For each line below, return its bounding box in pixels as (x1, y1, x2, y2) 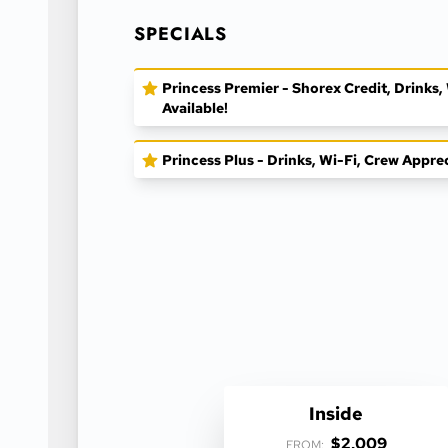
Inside (309, 402, 363, 425)
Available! (162, 99, 228, 117)
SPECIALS (134, 21, 228, 47)
